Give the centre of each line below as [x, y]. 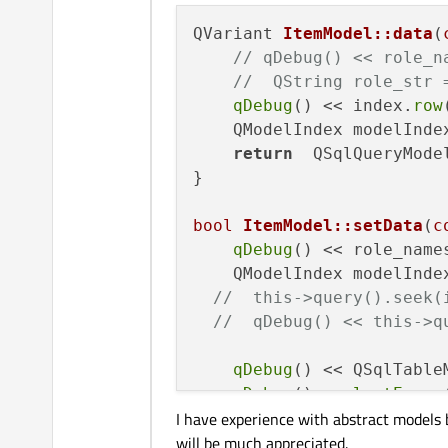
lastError [398, 394]
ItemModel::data [358, 34]
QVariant [238, 34]
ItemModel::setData [333, 226]
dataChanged [338, 418]
